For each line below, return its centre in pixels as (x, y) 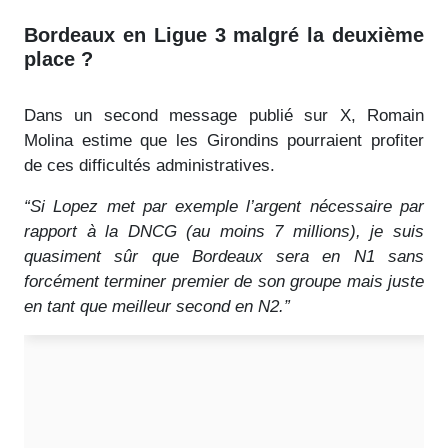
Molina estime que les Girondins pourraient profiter (224, 140)
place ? (58, 58)
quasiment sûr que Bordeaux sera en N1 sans (224, 256)
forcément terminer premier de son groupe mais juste (224, 281)
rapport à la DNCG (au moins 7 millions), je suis (224, 231)
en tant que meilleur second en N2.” (157, 306)
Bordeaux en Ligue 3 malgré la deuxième (224, 34)
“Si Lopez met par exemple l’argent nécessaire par (224, 206)
